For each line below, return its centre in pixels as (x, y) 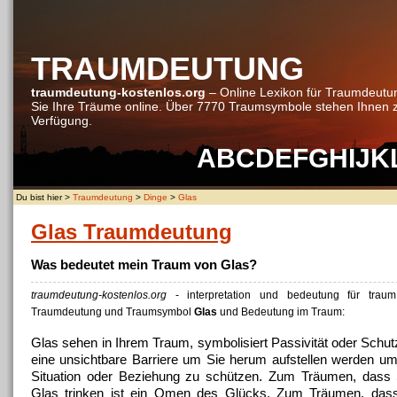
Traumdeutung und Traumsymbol (113, 312)
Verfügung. (62, 121)
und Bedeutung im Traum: (281, 312)
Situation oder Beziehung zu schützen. (150, 376)
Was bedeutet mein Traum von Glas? (144, 265)
